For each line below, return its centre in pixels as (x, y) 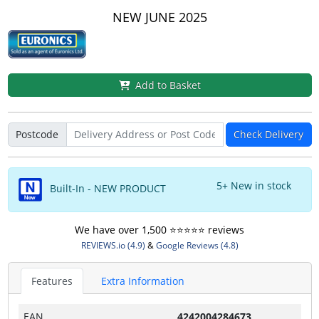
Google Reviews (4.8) (197, 245)
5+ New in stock (254, 185)
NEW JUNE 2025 (159, 17)
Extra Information (142, 281)
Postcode (37, 135)
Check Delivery (268, 135)
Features (52, 281)
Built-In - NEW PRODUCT (106, 188)
